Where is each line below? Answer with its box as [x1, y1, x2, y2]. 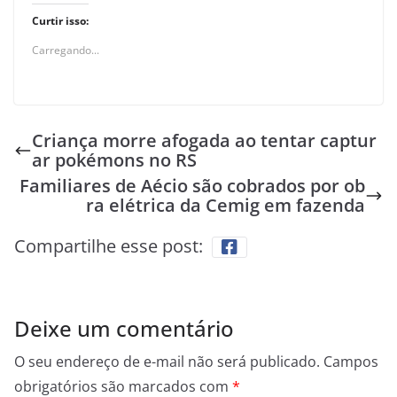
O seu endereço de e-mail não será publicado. [14, 352, 320, 372]
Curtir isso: [32, 13, 89, 29]
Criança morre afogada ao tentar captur [32, 128, 377, 153]
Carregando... [32, 43, 99, 58]
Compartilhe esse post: [14, 234, 203, 259]
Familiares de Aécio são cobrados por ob [19, 174, 365, 198]
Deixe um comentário [14, 314, 234, 344]
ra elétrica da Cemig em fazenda [86, 193, 365, 218]
